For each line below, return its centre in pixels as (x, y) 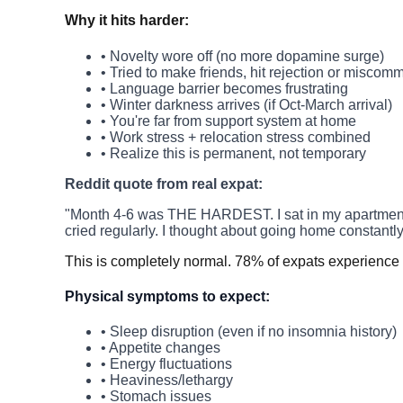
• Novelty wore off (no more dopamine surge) (242, 56)
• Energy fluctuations (166, 364)
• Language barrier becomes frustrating (224, 88)
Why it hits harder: (127, 21)
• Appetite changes (161, 348)
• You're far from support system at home (228, 121)
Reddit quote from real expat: (164, 184)
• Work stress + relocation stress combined (236, 137)
